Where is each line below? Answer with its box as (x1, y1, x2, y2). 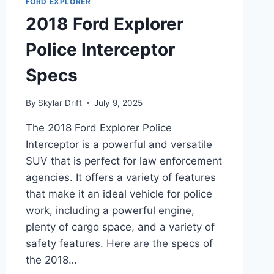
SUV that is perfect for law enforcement (25, 154, 222, 167)
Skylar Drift (37, 97, 82, 108)
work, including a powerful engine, (25, 204, 194, 217)
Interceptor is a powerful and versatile (25, 138, 212, 150)
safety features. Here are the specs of (25, 237, 213, 250)
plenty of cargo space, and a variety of (25, 220, 215, 233)
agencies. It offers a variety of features (25, 171, 216, 183)
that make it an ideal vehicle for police (25, 187, 212, 200)
